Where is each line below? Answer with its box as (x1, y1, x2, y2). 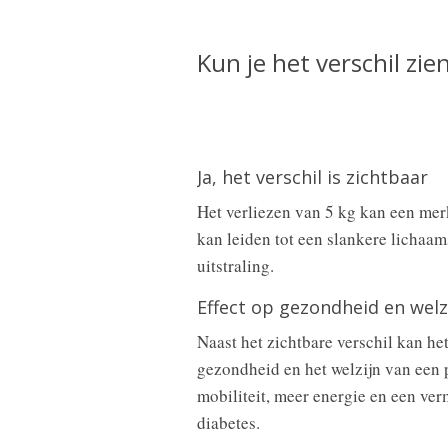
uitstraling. (197, 254, 274, 277)
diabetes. (197, 411, 260, 434)
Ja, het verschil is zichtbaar (197, 165, 428, 189)
